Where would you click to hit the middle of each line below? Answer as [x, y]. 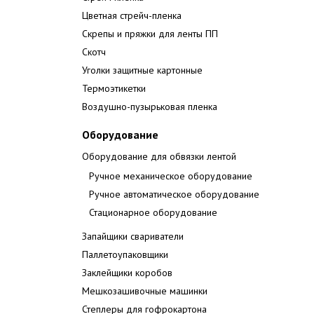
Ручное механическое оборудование [171, 176]
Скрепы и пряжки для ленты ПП [150, 34]
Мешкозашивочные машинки [145, 291]
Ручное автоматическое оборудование [174, 194]
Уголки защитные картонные [142, 70]
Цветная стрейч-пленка [132, 15]
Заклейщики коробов [127, 273]
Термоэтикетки [114, 88]
